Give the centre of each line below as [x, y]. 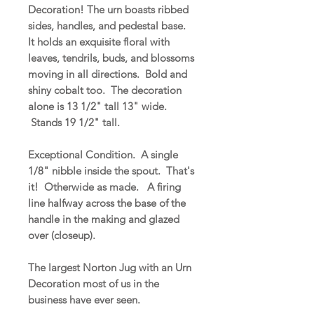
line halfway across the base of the [107, 203]
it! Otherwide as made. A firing [104, 186]
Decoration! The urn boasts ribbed [108, 9]
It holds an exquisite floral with [99, 41]
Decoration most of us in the [94, 283]
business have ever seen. [86, 299]
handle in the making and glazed [104, 219]
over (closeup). [63, 235]
